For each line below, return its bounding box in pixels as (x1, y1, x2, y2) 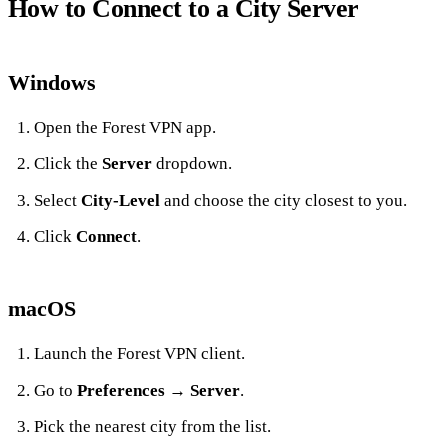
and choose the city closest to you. (159, 190, 407, 210)
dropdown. (151, 154, 232, 174)
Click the (33, 154, 102, 174)
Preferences (76, 380, 165, 400)
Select (33, 190, 81, 210)
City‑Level (80, 190, 160, 210)
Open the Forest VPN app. (33, 117, 216, 137)
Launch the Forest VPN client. (33, 344, 245, 364)
